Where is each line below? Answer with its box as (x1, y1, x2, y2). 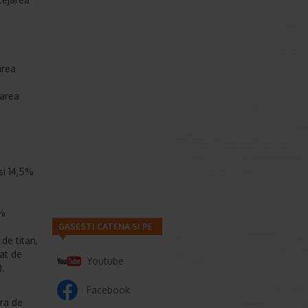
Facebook (87, 284, 130, 296)
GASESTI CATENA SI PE (58, 221, 153, 232)
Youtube (87, 255, 124, 267)
